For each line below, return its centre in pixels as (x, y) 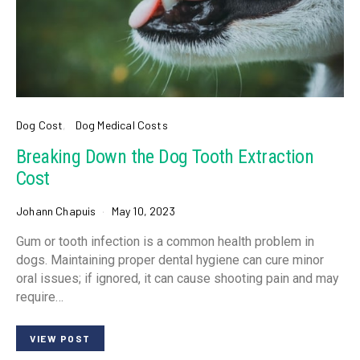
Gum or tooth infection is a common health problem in (165, 242)
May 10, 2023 (143, 211)
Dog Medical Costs (121, 125)
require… (40, 297)
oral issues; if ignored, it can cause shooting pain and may (177, 279)
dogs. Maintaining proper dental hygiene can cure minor (170, 260)
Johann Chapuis (56, 211)
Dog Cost (40, 125)
